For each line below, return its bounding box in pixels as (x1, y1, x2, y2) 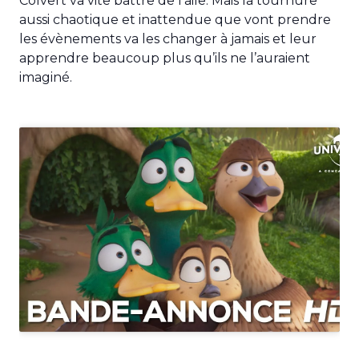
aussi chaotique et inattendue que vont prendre (19, 11, 331, 27)
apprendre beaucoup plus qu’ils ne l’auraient (19, 50, 310, 66)
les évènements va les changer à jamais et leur (19, 30, 317, 46)
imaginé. (19, 69, 72, 85)
